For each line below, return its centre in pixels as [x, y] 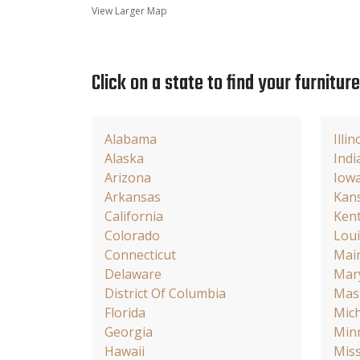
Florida [125, 312]
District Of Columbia [165, 293]
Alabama [131, 139]
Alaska [124, 158]
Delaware [133, 274]
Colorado [132, 235]
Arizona [128, 177]
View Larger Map [129, 10]
